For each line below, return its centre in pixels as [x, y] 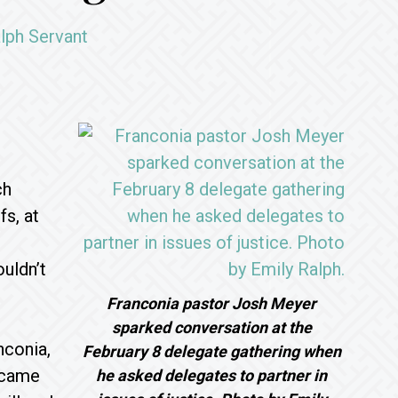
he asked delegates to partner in [211, 375]
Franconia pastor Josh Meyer [211, 303]
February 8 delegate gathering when [211, 351]
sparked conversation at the [211, 327]
